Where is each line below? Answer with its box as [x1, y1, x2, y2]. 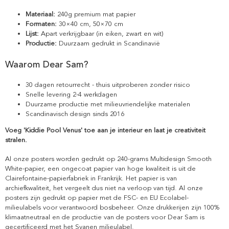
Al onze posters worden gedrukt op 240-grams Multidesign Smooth [5, 155, 212, 164]
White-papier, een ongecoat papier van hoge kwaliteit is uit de [5, 165, 196, 173]
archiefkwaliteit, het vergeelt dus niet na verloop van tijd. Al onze [5, 184, 203, 193]
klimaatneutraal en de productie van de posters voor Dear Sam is [5, 213, 204, 222]
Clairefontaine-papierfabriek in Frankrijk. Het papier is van [5, 174, 177, 183]
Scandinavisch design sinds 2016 [26, 110, 124, 119]
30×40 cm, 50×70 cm [57, 20, 123, 29]
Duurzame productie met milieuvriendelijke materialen [26, 100, 190, 109]
